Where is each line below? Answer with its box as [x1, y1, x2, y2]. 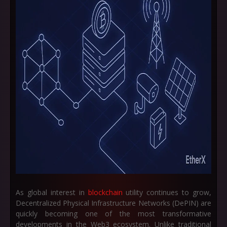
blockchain [88, 187, 123, 197]
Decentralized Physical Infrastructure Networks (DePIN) [16, 198, 199, 208]
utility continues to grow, [122, 187, 211, 197]
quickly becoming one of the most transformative [16, 209, 211, 218]
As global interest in [16, 187, 88, 197]
